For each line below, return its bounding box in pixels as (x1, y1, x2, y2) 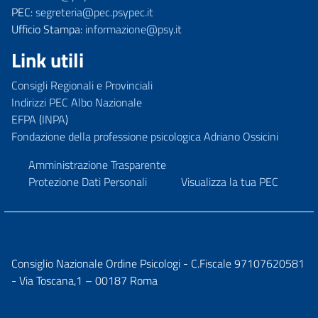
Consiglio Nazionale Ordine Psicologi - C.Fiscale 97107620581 (11, 254, 305, 272)
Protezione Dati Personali (28, 172, 147, 190)
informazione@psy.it (85, 20, 182, 38)
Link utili (11, 44, 84, 75)
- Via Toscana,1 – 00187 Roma (11, 271, 158, 289)
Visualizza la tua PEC (181, 172, 278, 190)
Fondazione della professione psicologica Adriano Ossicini (11, 127, 278, 145)
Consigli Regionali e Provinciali (11, 76, 153, 94)
